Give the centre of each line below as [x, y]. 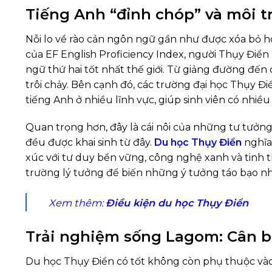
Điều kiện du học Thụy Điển [177, 203]
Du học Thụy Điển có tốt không [103, 262]
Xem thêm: [77, 203]
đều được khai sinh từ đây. [90, 143]
